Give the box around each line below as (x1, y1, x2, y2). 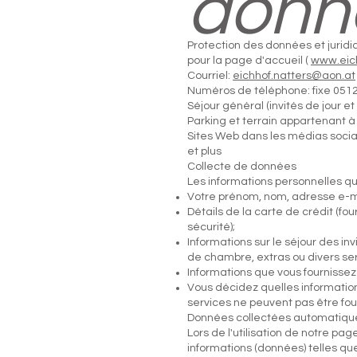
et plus (187, 146, 222, 157)
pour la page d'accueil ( (187, 55, 311, 66)
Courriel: (187, 70, 233, 81)
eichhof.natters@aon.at (233, 70, 355, 81)
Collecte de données (187, 161, 296, 172)
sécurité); (187, 222, 235, 233)
